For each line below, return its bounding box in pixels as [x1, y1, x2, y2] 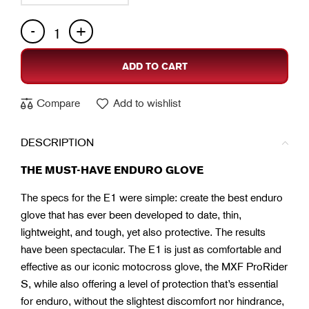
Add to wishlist [112, 97, 181, 110]
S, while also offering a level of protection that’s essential [21, 277, 278, 290]
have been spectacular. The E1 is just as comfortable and [21, 242, 281, 256]
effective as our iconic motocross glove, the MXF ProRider [21, 259, 288, 273]
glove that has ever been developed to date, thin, [21, 208, 241, 221]
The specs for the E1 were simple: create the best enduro [21, 190, 283, 204]
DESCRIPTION [21, 135, 94, 149]
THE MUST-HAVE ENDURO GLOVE [21, 163, 203, 177]
